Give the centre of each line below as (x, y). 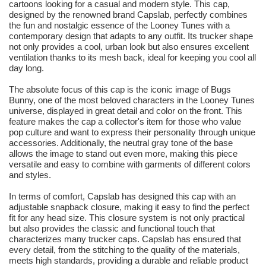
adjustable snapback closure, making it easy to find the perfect (129, 207)
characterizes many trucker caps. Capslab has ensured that (125, 239)
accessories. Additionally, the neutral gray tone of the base (121, 143)
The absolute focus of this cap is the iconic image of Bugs (120, 90)
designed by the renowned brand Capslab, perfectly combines (128, 15)
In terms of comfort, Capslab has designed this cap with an (122, 197)
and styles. (30, 175)
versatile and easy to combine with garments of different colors (130, 164)
